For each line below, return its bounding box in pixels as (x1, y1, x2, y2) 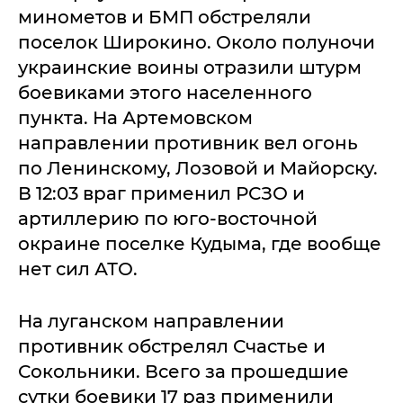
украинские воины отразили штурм (18, 57, 362, 78)
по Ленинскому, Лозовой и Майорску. (18, 157, 378, 179)
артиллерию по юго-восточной (18, 208, 318, 229)
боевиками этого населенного (18, 82, 312, 103)
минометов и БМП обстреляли (18, 6, 311, 28)
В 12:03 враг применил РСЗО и (18, 183, 305, 204)
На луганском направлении (18, 310, 284, 332)
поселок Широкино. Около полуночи (18, 31, 375, 53)
